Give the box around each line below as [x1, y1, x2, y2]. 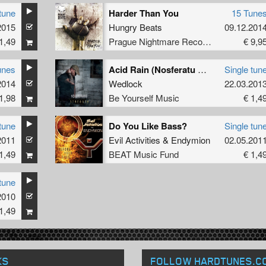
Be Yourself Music [108, 91, 179, 104]
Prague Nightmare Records [202, 35, 211, 48]
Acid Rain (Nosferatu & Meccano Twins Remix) [197, 63, 207, 76]
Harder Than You [108, 7, 179, 20]
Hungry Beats [108, 21, 162, 34]
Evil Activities [108, 134, 160, 147]
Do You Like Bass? [108, 119, 187, 133]
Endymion [170, 134, 210, 147]
